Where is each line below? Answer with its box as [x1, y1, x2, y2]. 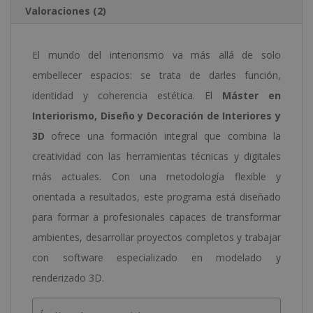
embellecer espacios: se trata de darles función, [32, 68, 281, 82]
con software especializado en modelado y [32, 250, 281, 264]
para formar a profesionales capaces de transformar [32, 210, 281, 224]
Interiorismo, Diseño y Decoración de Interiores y [32, 108, 281, 122]
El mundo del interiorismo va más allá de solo [32, 48, 281, 61]
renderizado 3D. [32, 270, 104, 284]
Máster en [222, 88, 281, 102]
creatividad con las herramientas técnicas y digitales [32, 149, 281, 163]
